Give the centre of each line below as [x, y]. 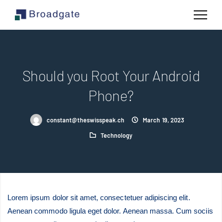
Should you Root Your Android [111, 75]
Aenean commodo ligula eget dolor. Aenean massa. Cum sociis [110, 211]
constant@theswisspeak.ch [86, 120]
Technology [116, 135]
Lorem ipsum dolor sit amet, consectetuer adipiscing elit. [99, 197]
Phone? [111, 95]
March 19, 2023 [164, 120]
